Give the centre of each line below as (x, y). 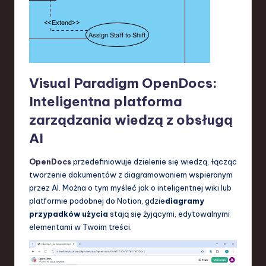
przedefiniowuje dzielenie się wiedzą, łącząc (154, 161)
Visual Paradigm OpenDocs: (123, 83)
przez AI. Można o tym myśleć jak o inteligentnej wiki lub (130, 187)
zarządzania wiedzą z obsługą (131, 120)
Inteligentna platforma (106, 101)
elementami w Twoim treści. (80, 227)
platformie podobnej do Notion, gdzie (97, 200)
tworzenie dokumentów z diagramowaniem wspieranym (131, 174)
